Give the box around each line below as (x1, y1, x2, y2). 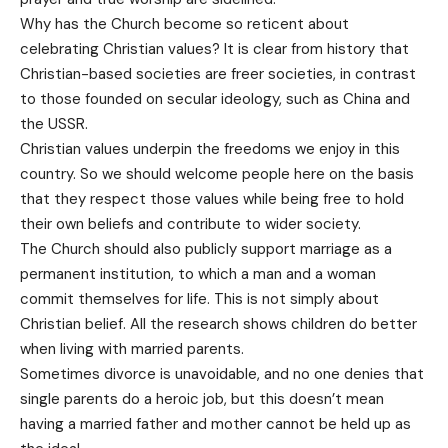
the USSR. (20, 113, 88, 134)
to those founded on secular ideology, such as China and (20, 88, 410, 109)
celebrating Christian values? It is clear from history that (20, 38, 409, 59)
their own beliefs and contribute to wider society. (20, 213, 361, 234)
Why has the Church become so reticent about (20, 13, 349, 34)
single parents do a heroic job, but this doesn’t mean (20, 388, 384, 409)
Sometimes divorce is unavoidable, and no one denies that (20, 363, 424, 384)
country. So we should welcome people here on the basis (20, 163, 414, 184)
